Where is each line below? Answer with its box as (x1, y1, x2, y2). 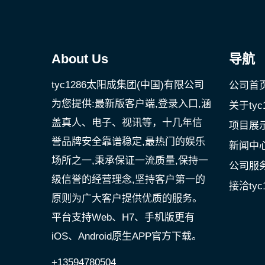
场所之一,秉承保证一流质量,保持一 (51, 155, 208, 166)
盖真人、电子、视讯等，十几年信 (51, 117, 202, 128)
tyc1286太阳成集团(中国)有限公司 (51, 79, 204, 91)
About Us (51, 51, 108, 66)
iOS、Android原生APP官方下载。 (51, 231, 202, 242)
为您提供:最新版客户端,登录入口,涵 (51, 98, 211, 109)
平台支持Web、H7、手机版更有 (51, 212, 195, 223)
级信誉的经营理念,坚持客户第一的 (51, 174, 205, 185)
